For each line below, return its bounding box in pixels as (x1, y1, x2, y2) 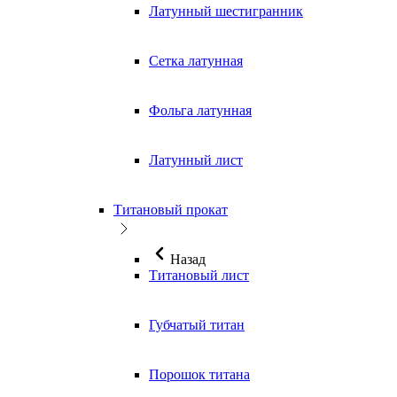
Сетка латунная (149, 53, 243, 69)
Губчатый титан (149, 317, 245, 333)
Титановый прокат (113, 202, 228, 218)
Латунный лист (149, 152, 243, 168)
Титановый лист (149, 268, 249, 284)
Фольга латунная (149, 103, 252, 119)
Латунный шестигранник (149, 4, 303, 19)
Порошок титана (149, 367, 250, 383)
